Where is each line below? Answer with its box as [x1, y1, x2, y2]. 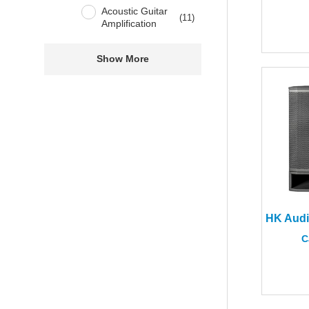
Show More [97, 53, 150, 65]
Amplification [101, 18, 157, 30]
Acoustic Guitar [101, 6, 168, 17]
